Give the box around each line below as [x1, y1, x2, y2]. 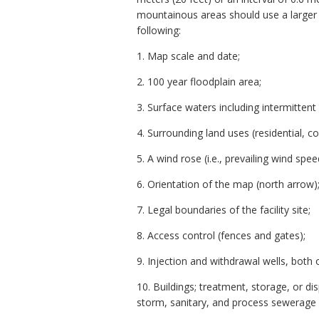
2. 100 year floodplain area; [137, 74, 261, 88]
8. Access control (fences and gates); [137, 228, 305, 242]
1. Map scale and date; [137, 48, 240, 63]
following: [137, 23, 181, 37]
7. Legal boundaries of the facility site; [137, 202, 310, 216]
